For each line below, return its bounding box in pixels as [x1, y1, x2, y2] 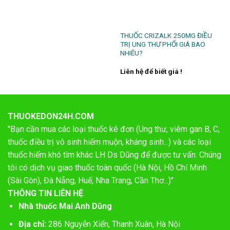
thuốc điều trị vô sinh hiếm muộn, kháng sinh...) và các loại [8, 137, 211, 147]
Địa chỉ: [18, 219, 46, 229]
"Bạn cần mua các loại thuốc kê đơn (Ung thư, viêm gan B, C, [8, 124, 220, 135]
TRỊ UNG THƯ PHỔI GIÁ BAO [120, 40, 205, 49]
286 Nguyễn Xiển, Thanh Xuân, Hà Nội [46, 219, 180, 229]
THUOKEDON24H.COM [8, 111, 94, 122]
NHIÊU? [120, 49, 143, 57]
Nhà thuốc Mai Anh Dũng [18, 201, 112, 212]
